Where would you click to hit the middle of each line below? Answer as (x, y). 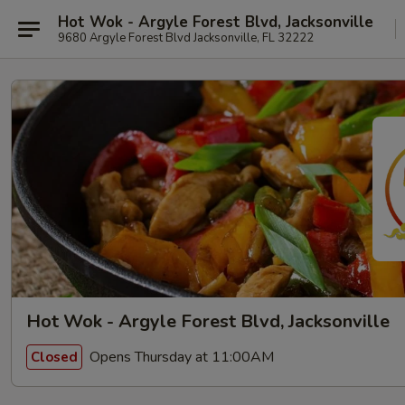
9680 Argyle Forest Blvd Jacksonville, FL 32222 (186, 38)
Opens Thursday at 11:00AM (180, 357)
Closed (54, 357)
